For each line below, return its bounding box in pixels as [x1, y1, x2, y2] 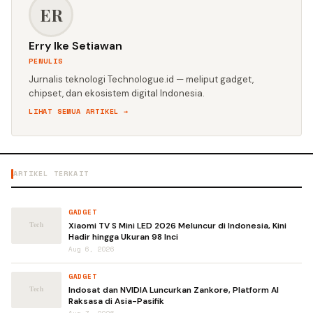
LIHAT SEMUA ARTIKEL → [29, 106, 129, 117]
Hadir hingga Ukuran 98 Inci [68, 231, 178, 242]
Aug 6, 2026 [68, 245, 115, 254]
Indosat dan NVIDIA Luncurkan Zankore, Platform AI [68, 284, 279, 296]
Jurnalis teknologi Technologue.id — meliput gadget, [29, 73, 254, 85]
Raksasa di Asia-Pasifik [68, 296, 164, 307]
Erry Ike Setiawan [29, 38, 122, 53]
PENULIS [29, 56, 63, 66]
